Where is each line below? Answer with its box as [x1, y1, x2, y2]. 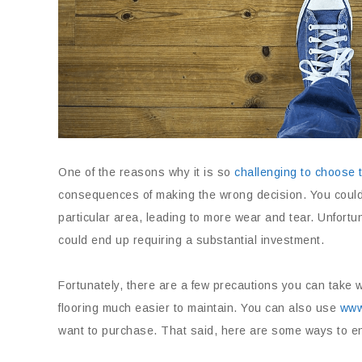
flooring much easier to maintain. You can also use [58, 301, 340, 314]
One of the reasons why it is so [58, 166, 234, 179]
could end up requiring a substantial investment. [58, 234, 324, 246]
